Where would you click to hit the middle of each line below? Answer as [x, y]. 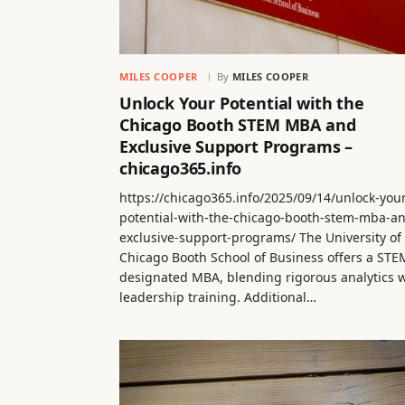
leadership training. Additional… [218, 297]
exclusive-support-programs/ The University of [260, 238]
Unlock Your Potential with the [242, 104]
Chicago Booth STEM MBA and [238, 125]
